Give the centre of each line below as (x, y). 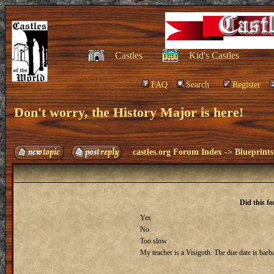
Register (246, 85)
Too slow (154, 241)
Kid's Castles (214, 55)
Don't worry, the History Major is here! (129, 112)
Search (198, 85)
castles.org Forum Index (177, 152)
